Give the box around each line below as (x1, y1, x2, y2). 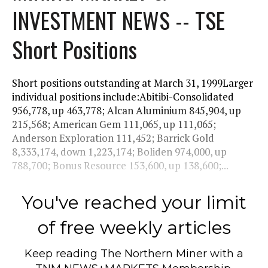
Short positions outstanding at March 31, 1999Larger (12, 75, 253, 90)
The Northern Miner (100, 246, 207, 260)
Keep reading (25, 246, 100, 260)
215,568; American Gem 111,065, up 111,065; (12, 117, 216, 131)
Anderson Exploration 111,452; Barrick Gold (12, 130, 214, 145)
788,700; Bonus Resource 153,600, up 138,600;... (12, 158, 229, 172)
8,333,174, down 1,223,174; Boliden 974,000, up (12, 144, 227, 159)
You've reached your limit (22, 191, 246, 214)
